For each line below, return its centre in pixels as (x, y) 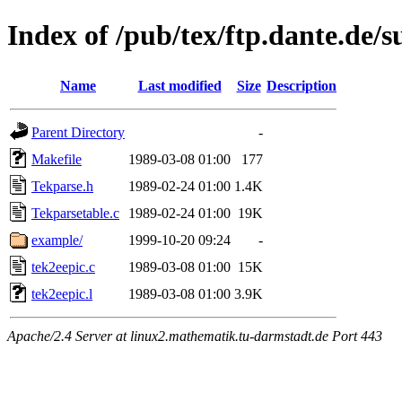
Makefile (57, 159)
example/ (57, 240)
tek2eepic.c (63, 267)
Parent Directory (78, 132)
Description (301, 85)
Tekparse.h (62, 186)
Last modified (179, 85)
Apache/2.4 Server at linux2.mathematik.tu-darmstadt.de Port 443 (195, 336)
